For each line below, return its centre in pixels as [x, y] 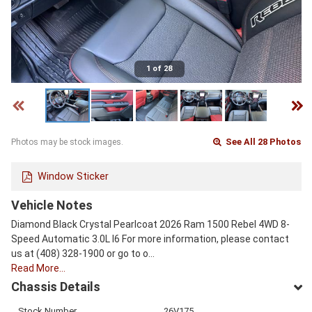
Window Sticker [73, 176]
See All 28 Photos [263, 142]
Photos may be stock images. [67, 142]
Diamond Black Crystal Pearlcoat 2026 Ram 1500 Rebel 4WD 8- [150, 224]
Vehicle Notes [52, 205]
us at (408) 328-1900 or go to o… [83, 253]
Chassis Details [56, 286]
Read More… [38, 268]
